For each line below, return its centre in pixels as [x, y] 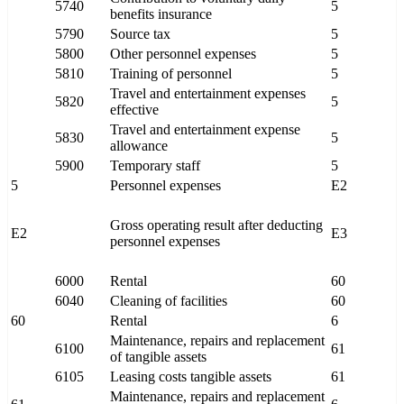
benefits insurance [161, 14]
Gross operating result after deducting [216, 225]
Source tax [140, 34]
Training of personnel [171, 74]
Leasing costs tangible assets [191, 377]
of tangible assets [158, 357]
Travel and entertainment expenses [208, 94]
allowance [139, 146]
